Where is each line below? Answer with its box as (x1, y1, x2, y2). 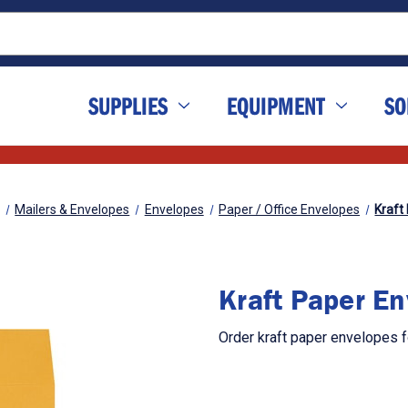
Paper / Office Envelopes (219, 202, 361, 218)
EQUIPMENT (227, 89, 325, 122)
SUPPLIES (88, 89, 168, 122)
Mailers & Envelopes (15, 202, 130, 218)
